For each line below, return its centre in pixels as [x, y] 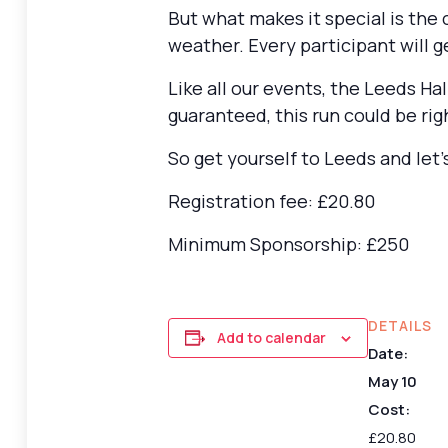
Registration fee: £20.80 [271, 200]
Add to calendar [271, 337]
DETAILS [400, 325]
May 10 [392, 381]
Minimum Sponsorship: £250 [288, 243]
